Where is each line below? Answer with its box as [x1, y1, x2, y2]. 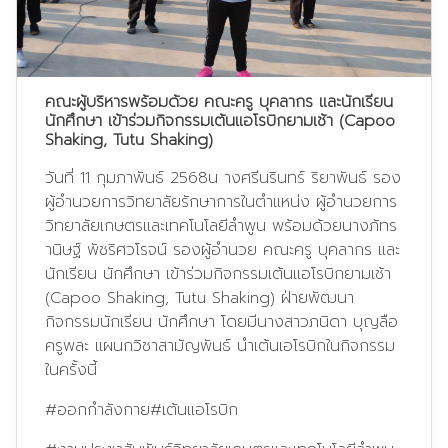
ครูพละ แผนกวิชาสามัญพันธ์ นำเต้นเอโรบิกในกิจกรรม [45, 333, 395, 358]
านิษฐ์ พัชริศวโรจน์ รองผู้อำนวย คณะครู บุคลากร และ [45, 237, 400, 262]
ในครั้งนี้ [45, 357, 97, 382]
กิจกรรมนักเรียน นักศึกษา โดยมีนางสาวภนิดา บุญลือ [45, 309, 398, 334]
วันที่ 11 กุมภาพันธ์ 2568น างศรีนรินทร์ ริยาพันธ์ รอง [45, 165, 401, 190]
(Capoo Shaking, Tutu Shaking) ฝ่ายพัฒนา [45, 285, 354, 310]
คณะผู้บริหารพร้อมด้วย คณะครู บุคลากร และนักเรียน [45, 89, 393, 114]
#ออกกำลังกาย [45, 397, 150, 422]
